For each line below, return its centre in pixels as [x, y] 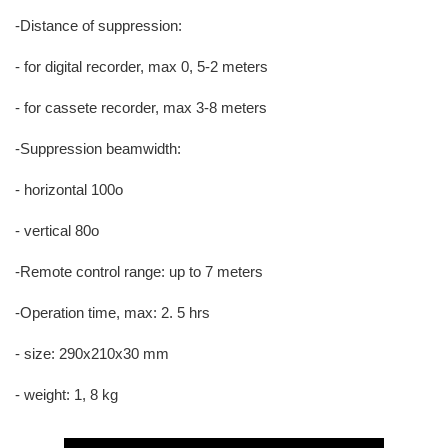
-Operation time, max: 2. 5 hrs [112, 312]
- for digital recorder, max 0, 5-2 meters [141, 66]
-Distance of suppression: [98, 25]
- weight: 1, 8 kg [66, 394]
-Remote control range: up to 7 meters [139, 271]
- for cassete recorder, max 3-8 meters [141, 107]
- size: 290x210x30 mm [92, 353]
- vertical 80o [57, 230]
